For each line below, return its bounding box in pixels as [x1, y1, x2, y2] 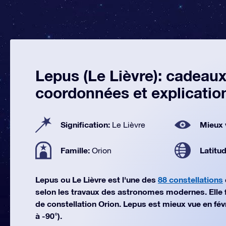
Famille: [61, 145, 92, 155]
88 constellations [158, 175, 223, 184]
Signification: [61, 120, 112, 129]
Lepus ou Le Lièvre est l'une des [35, 175, 158, 184]
